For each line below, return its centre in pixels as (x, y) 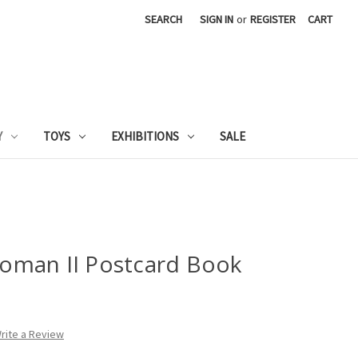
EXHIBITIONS (145, 136)
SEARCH (164, 19)
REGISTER (273, 19)
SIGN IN (217, 19)
